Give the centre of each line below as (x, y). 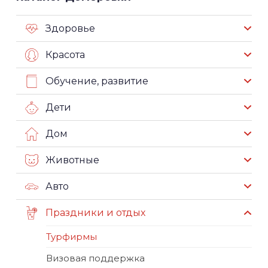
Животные (72, 160)
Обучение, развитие (97, 81)
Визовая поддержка (95, 258)
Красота (65, 54)
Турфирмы (71, 237)
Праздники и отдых (95, 212)
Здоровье (70, 28)
